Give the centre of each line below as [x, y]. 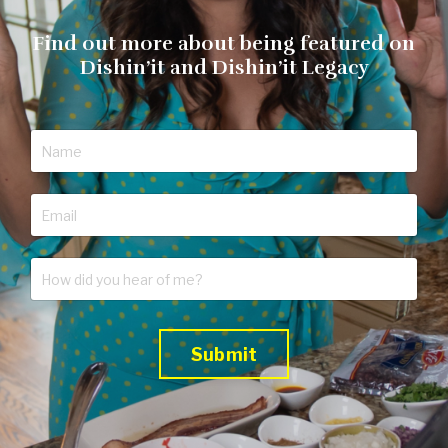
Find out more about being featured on [224, 44]
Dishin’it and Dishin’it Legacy [224, 68]
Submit [224, 354]
